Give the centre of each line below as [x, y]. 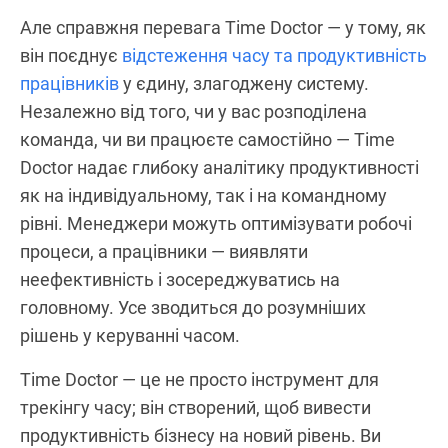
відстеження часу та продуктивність [274, 55]
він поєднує [71, 55]
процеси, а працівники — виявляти [164, 251]
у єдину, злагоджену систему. [244, 83]
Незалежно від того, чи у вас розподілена [193, 111]
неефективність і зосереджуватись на [180, 279]
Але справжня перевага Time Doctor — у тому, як [223, 27]
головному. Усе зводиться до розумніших [193, 307]
